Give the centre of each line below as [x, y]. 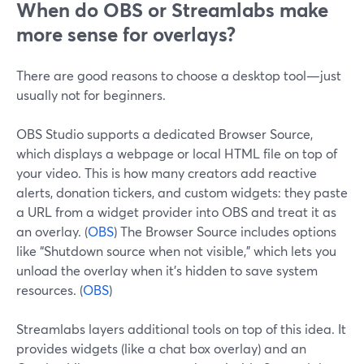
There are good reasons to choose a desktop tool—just [179, 75]
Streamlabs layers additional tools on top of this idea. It [181, 329]
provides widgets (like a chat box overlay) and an [161, 348]
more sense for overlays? [126, 34]
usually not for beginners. [91, 95]
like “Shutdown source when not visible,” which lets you [176, 251]
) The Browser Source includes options [225, 231]
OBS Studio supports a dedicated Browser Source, [165, 134]
